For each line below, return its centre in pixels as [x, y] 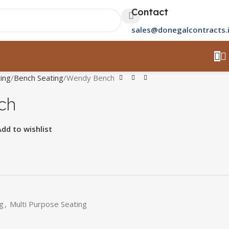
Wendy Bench [90, 78]
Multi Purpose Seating [48, 204]
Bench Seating [39, 78]
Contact [150, 12]
